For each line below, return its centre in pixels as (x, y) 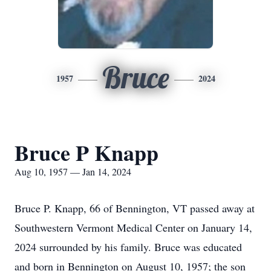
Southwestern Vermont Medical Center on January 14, (133, 227)
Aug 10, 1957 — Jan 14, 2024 (73, 171)
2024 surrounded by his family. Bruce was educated (128, 247)
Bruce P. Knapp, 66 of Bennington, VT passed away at (135, 208)
